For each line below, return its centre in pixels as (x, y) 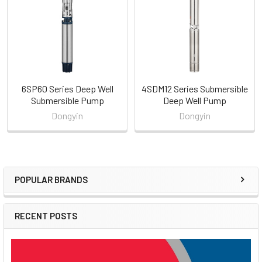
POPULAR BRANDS (51, 179)
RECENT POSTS (46, 216)
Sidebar (43, 191)
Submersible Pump (67, 101)
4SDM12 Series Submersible (195, 89)
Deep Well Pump (195, 101)
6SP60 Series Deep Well (67, 89)
